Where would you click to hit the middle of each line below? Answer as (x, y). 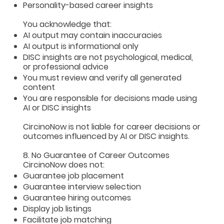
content (39, 87)
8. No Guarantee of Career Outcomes (96, 155)
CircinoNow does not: (64, 164)
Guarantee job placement (74, 175)
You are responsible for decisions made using (110, 98)
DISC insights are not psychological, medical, (108, 57)
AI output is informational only (81, 46)
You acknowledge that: (67, 24)
